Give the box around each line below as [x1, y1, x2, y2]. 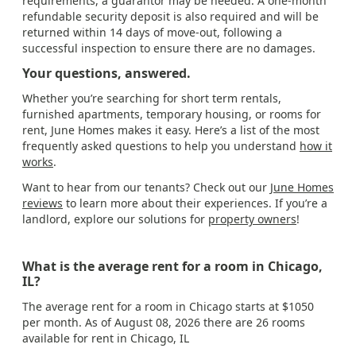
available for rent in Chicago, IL [22, 331, 189, 346]
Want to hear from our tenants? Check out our [22, 180, 270, 195]
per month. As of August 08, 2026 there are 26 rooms [22, 315, 305, 331]
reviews [22, 195, 63, 211]
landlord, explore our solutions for [22, 211, 208, 227]
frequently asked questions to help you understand [22, 138, 300, 154]
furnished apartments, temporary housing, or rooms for [22, 106, 321, 122]
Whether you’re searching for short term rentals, [22, 91, 281, 106]
